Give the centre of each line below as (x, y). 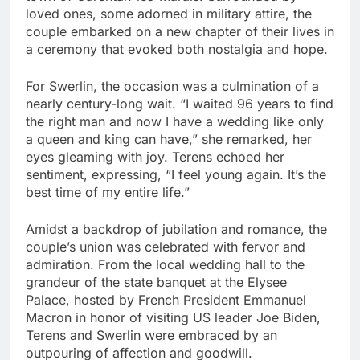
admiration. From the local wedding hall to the (165, 264)
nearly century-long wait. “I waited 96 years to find (180, 103)
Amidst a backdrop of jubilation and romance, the (176, 229)
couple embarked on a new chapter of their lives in (180, 31)
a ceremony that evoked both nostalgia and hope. (177, 49)
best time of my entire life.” (108, 192)
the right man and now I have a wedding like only (175, 121)
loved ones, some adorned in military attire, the (169, 13)
